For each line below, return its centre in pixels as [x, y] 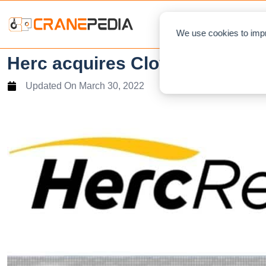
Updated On [51, 86]
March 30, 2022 [112, 86]
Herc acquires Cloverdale [115, 63]
